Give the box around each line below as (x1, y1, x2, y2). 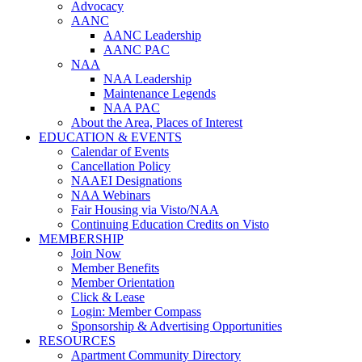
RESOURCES (39, 334, 116, 347)
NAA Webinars (71, 188, 150, 202)
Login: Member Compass (71, 305, 201, 318)
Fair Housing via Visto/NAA (71, 203, 219, 217)
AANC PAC (103, 43, 170, 57)
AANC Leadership (103, 28, 201, 42)
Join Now (71, 246, 121, 260)
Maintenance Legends (103, 86, 216, 100)
